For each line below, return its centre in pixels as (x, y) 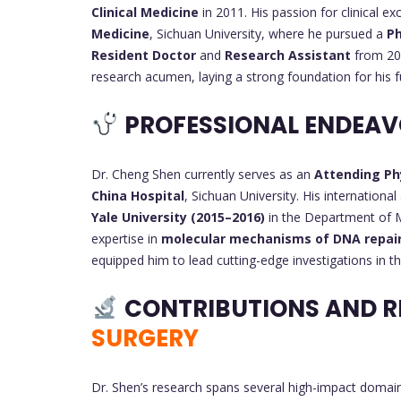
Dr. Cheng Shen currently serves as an (203, 174)
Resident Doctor (144, 55)
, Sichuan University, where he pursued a (268, 33)
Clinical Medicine (145, 12)
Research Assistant (288, 55)
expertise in (126, 238)
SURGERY (145, 338)
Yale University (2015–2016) (178, 217)
